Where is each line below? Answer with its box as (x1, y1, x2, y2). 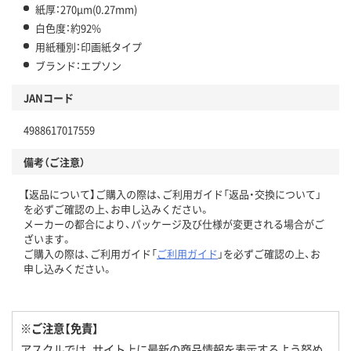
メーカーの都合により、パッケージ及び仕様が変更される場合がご (24, 215, 324, 231)
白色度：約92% (35, 20, 101, 35)
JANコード (24, 89, 74, 105)
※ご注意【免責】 (20, 319, 99, 336)
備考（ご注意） (24, 154, 85, 169)
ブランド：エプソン (35, 57, 121, 73)
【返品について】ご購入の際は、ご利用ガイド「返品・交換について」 (24, 186, 321, 201)
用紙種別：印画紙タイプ (35, 38, 142, 54)
